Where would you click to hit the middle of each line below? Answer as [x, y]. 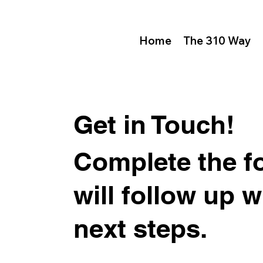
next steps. [141, 229]
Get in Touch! [154, 125]
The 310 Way [217, 40]
